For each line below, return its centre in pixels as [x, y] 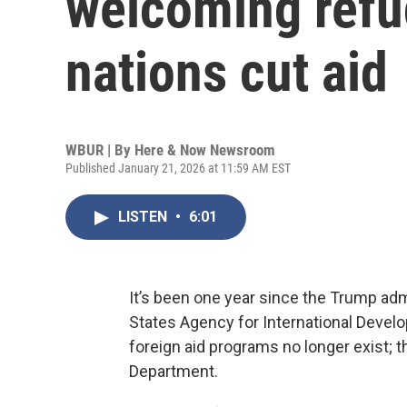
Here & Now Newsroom [205, 150]
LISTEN [144, 217]
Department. [174, 371]
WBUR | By [100, 150]
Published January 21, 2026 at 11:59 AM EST [178, 168]
